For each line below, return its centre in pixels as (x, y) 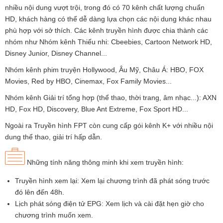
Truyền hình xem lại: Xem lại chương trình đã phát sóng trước (112, 180)
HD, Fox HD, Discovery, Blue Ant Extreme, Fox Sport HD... (97, 109)
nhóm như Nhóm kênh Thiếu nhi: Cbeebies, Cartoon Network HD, (109, 42)
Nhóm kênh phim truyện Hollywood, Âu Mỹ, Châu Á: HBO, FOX (104, 69)
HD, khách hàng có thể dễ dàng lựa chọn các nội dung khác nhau (108, 19)
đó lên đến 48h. (40, 192)
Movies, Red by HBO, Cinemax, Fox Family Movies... (88, 81)
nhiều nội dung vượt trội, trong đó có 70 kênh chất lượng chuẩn (105, 7)
